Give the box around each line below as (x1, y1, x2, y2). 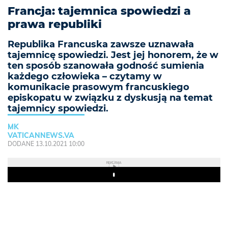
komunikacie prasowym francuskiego (8, 81, 189, 93)
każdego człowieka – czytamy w (8, 71, 162, 82)
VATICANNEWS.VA (8, 131, 74, 140)
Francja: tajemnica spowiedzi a (8, 4, 191, 18)
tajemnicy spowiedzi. (8, 103, 108, 115)
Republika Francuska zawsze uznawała (8, 39, 194, 50)
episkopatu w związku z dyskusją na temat (8, 92, 213, 104)
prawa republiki (8, 17, 102, 32)
